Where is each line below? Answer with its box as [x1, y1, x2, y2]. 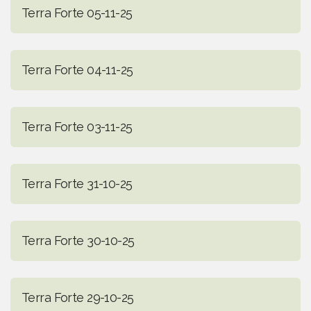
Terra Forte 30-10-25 [22, 233, 135, 249]
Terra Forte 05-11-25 [22, 6, 133, 21]
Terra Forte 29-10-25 [22, 290, 134, 305]
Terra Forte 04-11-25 [22, 62, 133, 78]
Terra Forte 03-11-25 [22, 119, 133, 135]
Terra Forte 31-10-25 [22, 176, 133, 192]
